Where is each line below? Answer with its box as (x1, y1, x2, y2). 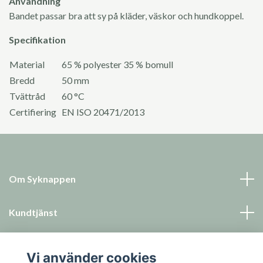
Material (9, 59, 60, 70)
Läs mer (9, 240, 43, 252)
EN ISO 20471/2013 (62, 106, 144, 118)
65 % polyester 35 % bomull (62, 59, 173, 70)
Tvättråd (9, 90, 45, 102)
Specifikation (9, 34, 66, 46)
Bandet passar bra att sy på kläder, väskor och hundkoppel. (9, 10, 244, 22)
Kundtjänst (9, 207, 58, 218)
